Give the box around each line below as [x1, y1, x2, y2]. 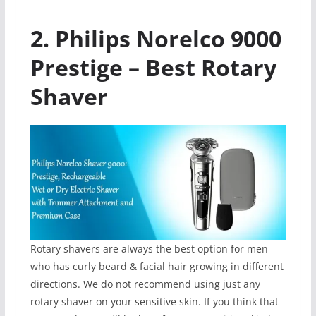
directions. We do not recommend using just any [30, 277, 260, 291]
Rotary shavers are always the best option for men [30, 242, 268, 256]
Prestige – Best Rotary [30, 52, 276, 83]
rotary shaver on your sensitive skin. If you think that [30, 295, 279, 309]
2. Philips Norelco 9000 [30, 23, 281, 54]
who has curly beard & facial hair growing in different [30, 260, 284, 274]
